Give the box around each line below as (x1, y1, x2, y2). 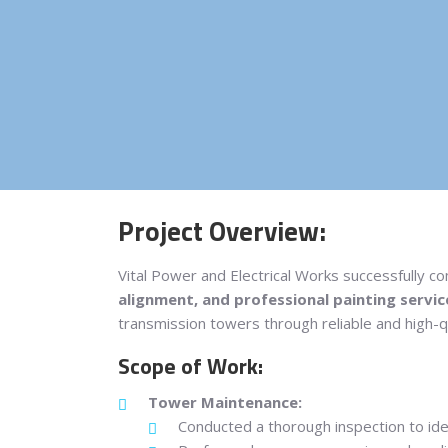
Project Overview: (117, 210, 326, 251)
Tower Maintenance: (147, 392, 302, 413)
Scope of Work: (117, 349, 263, 383)
